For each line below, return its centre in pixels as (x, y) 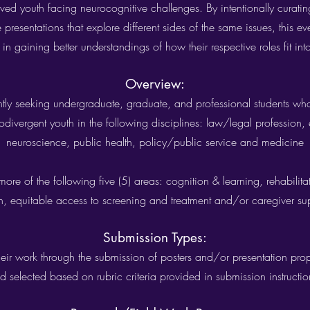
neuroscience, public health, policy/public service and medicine (155, 142)
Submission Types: (155, 238)
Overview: (155, 84)
